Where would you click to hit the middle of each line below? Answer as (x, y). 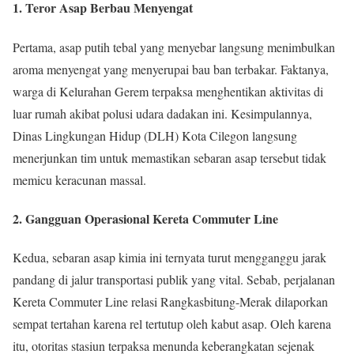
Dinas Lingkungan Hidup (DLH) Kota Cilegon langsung (155, 135)
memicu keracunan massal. (79, 179)
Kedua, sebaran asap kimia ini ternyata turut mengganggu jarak (169, 258)
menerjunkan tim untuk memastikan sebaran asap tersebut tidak (169, 157)
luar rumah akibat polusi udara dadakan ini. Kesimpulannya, (162, 113)
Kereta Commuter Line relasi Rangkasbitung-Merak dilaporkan (170, 302)
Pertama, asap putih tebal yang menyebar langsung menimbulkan (174, 47)
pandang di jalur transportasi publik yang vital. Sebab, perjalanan (174, 280)
